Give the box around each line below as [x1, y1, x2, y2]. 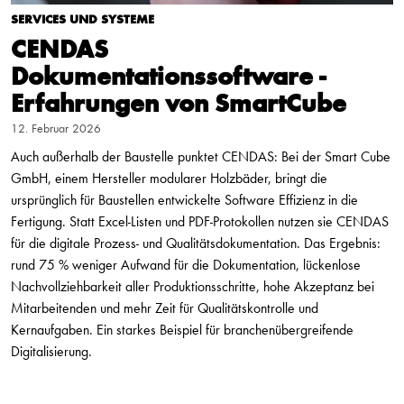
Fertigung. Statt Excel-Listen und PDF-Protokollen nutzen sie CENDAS [11, 215, 389, 230]
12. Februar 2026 [11, 122, 101, 135]
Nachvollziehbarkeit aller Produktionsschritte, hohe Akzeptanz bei [11, 280, 374, 295]
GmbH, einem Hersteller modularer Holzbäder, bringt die [11, 171, 327, 187]
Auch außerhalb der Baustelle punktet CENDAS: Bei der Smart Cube [11, 150, 390, 165]
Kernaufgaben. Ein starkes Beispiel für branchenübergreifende [11, 323, 353, 338]
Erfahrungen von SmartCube [11, 91, 346, 117]
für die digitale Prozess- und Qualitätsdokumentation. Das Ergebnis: [11, 236, 381, 252]
